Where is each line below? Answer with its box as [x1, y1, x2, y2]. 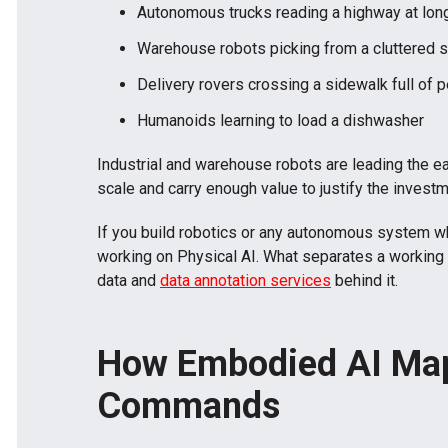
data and [97, 270, 160, 290]
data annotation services [160, 270, 331, 290]
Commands [97, 384, 280, 427]
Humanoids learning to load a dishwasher [137, 110, 424, 130]
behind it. [331, 270, 398, 290]
